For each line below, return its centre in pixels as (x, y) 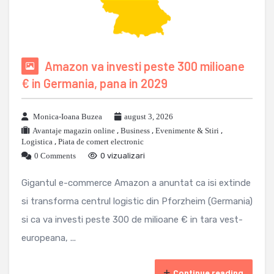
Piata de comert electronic (101, 142)
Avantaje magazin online (74, 131)
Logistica (37, 142)
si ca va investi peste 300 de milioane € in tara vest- (132, 220)
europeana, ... (49, 238)
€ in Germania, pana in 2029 (94, 83)
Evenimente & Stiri (187, 131)
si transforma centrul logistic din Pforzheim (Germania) (137, 202)
